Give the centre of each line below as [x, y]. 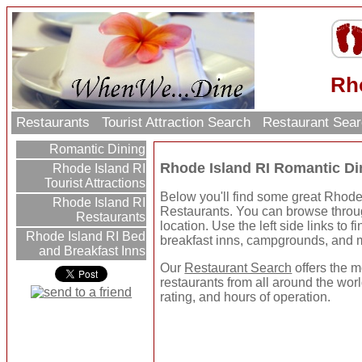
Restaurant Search [238, 268]
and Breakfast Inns [93, 251]
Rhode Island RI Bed [84, 237]
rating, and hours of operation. [246, 297]
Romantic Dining [96, 149]
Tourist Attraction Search [177, 123]
